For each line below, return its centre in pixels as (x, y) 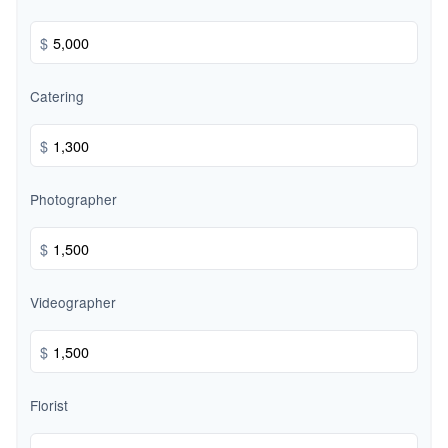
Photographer (73, 199)
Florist (49, 405)
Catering (57, 96)
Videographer (73, 302)
